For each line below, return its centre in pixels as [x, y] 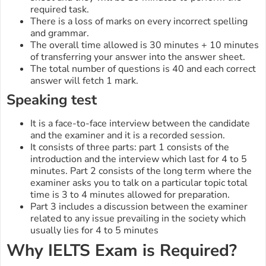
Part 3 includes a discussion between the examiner [139, 207]
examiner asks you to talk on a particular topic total [139, 183]
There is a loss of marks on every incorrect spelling [139, 22]
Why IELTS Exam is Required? [122, 251]
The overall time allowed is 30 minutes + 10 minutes [145, 45]
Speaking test [53, 100]
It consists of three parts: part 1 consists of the [130, 148]
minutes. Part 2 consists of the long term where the [141, 171]
